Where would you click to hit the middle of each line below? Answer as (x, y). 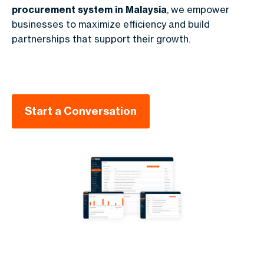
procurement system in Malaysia (89, 9)
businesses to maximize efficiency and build (111, 24)
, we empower (198, 9)
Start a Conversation (81, 111)
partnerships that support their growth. (101, 39)
